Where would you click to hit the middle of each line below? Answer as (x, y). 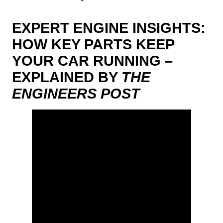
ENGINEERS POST (76, 93)
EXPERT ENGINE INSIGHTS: (109, 27)
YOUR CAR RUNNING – (92, 60)
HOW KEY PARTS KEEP (93, 44)
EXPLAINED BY (67, 77)
